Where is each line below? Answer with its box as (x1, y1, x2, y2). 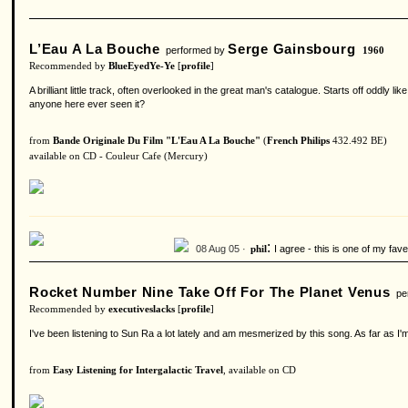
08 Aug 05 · (196, 243, 246, 254)
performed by (160, 45, 229, 56)
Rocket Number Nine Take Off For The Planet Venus (29, 284, 391, 300)
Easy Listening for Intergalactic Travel (53, 365, 223, 375)
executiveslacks (108, 304, 175, 314)
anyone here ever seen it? (29, 98, 145, 109)
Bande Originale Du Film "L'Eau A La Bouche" (53, 136, 260, 146)
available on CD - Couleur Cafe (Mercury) (29, 151, 208, 161)
